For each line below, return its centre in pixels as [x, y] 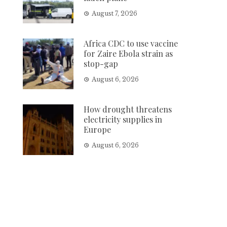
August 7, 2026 [115, 13]
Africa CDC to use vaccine [131, 43]
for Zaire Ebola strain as [128, 53]
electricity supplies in [123, 119]
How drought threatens [128, 109]
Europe [98, 129]
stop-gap [101, 63]
